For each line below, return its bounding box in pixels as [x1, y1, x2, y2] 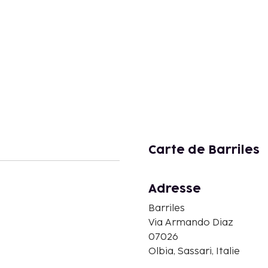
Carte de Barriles [148, 144, 260, 156]
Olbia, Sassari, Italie [148, 245, 240, 257]
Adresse [148, 182, 201, 195]
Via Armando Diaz [148, 217, 233, 229]
